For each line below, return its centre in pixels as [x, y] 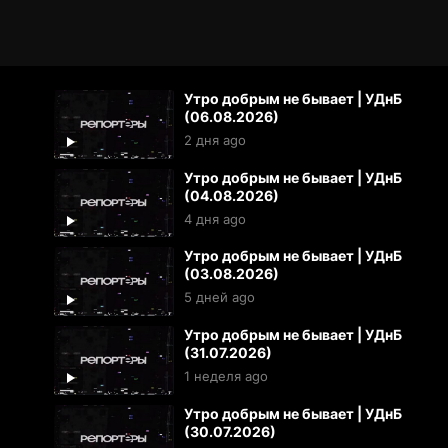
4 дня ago [214, 218]
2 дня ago [214, 140]
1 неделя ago [225, 376]
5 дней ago [219, 297]
